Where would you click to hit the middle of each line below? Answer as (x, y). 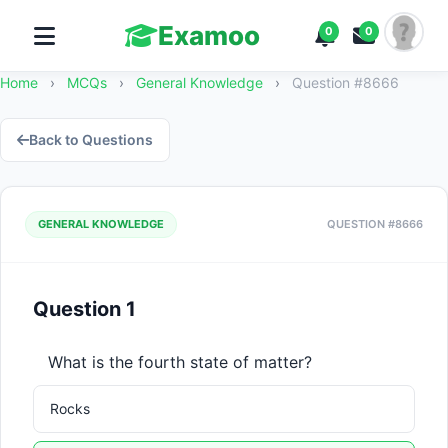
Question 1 (84, 309)
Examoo (208, 35)
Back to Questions (91, 139)
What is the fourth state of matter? (180, 362)
